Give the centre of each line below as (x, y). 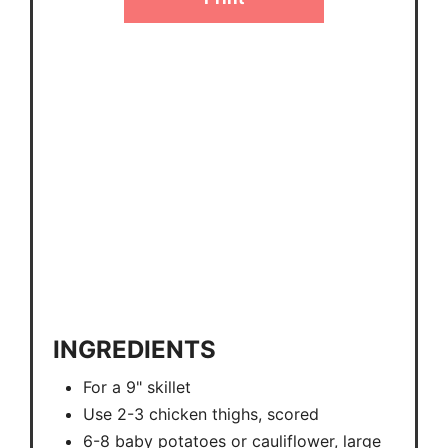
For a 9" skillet (137, 386)
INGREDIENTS (134, 349)
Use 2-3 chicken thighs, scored (201, 413)
